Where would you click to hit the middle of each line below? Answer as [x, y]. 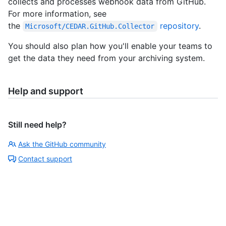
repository [178, 26]
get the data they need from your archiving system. [106, 58]
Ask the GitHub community [62, 144]
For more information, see [57, 14]
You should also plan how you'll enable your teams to [110, 46]
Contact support [45, 159]
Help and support [46, 91]
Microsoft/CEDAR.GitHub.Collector [90, 26]
